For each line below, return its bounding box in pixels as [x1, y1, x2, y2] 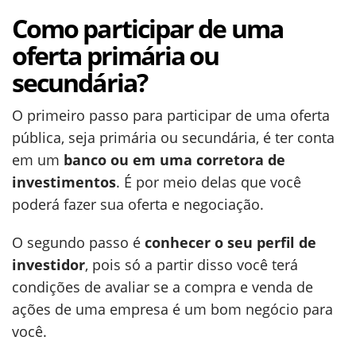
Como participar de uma [12, 11, 283, 45]
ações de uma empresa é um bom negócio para [12, 300, 333, 319]
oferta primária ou [12, 38, 219, 72]
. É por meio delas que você [116, 172, 301, 192]
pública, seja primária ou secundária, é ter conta [12, 128, 335, 147]
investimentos [12, 172, 116, 192]
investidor [12, 255, 85, 274]
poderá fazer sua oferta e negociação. [12, 195, 264, 214]
